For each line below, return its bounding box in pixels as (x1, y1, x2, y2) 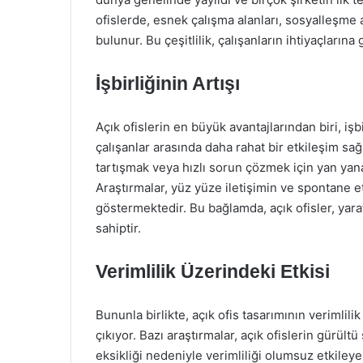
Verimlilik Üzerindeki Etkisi (96, 261, 330, 282)
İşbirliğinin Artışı (96, 73, 240, 94)
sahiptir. (96, 220, 141, 236)
